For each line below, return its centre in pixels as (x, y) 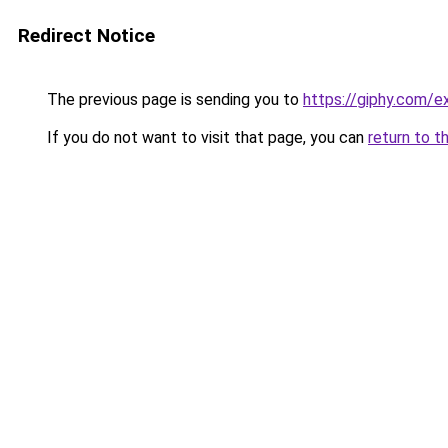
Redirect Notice (86, 35)
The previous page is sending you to (173, 99)
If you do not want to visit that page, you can (205, 137)
